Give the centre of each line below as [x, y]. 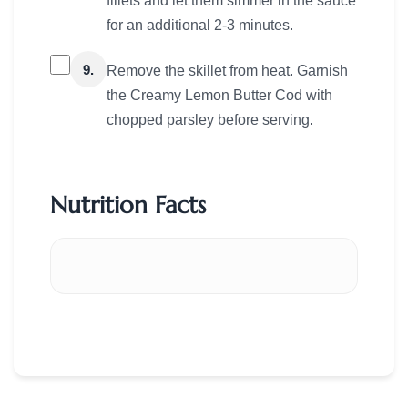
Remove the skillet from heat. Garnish [227, 71]
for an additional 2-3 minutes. [200, 25]
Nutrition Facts [128, 205]
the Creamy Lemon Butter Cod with [219, 96]
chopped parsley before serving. [210, 120]
